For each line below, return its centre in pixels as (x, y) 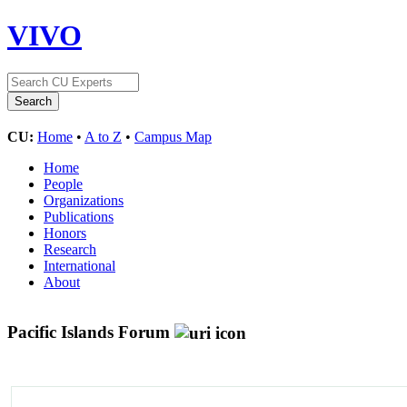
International (79, 265)
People (63, 184)
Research (70, 249)
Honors (65, 233)
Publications (79, 216)
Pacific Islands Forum (91, 332)
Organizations (84, 200)
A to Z (103, 136)
